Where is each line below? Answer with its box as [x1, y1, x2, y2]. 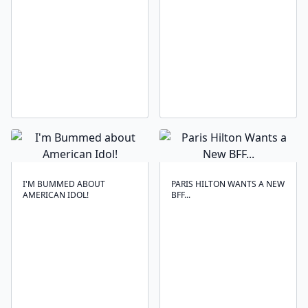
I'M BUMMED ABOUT [23, 178, 105, 190]
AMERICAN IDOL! [23, 189, 89, 201]
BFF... [171, 189, 190, 201]
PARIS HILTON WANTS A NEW [171, 178, 285, 190]
